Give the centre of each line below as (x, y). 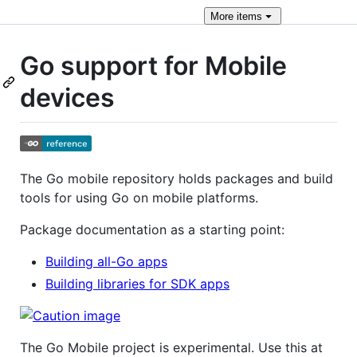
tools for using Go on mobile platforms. (139, 197)
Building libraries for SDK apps (137, 283)
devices (67, 98)
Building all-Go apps (106, 261)
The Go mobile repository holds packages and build (177, 178)
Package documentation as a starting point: (152, 229)
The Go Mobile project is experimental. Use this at (171, 347)
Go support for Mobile (153, 66)
